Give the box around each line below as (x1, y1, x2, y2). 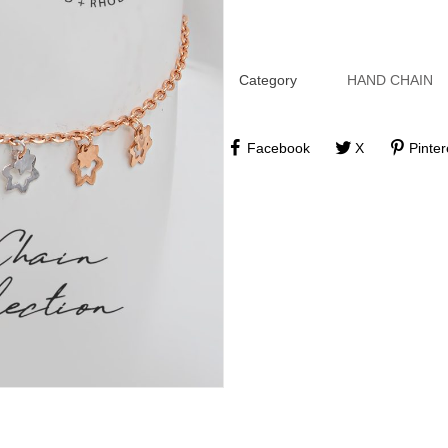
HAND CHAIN (347, 72, 433, 89)
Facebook (246, 139, 310, 156)
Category (239, 72, 297, 89)
